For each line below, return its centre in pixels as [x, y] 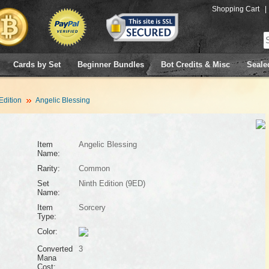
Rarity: [48, 168]
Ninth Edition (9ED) [112, 183]
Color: [47, 231]
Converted [55, 249]
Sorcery [92, 207]
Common [94, 168]
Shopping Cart [236, 9]
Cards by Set [37, 65]
